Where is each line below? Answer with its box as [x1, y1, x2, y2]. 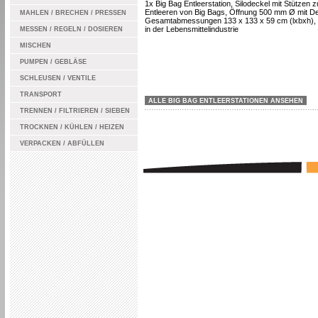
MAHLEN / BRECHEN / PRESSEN [19, 9, 126, 16]
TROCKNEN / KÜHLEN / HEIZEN [19, 124, 124, 131]
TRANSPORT [19, 91, 62, 98]
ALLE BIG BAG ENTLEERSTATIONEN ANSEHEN [148, 97, 303, 104]
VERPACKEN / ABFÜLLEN [19, 140, 104, 147]
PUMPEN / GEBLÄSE [19, 58, 87, 65]
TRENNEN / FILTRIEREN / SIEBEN [19, 107, 130, 114]
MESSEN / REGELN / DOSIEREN [19, 26, 123, 33]
